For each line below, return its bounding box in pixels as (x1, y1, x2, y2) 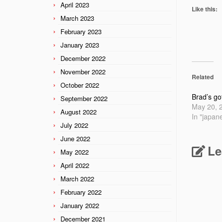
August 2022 (60, 107, 97, 116)
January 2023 (60, 40, 99, 50)
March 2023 (60, 13, 94, 23)
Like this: (192, 4, 218, 13)
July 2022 (60, 120, 88, 130)
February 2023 (60, 26, 102, 36)
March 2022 (60, 173, 94, 183)
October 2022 (60, 80, 99, 90)
